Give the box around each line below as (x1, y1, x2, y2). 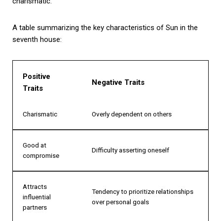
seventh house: (12, 35, 62, 44)
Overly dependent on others (92, 110, 172, 118)
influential (23, 192, 51, 201)
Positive (23, 72, 50, 81)
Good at (23, 141, 46, 149)
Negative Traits (92, 77, 145, 87)
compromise (23, 151, 59, 159)
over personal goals (92, 197, 149, 206)
